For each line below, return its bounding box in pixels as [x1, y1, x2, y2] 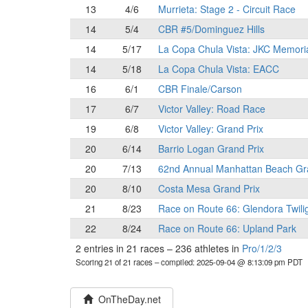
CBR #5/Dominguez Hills [158, 22, 265, 36]
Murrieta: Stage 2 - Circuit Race [158, 2, 296, 16]
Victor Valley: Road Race [158, 102, 265, 115]
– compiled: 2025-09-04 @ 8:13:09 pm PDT [155, 256, 302, 267]
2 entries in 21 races [76, 241, 167, 255]
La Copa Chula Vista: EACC [158, 62, 279, 76]
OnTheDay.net [92, 292, 161, 306]
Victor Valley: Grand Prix [158, 122, 263, 135]
